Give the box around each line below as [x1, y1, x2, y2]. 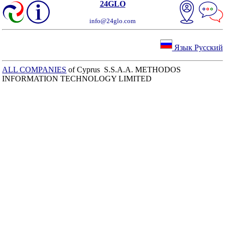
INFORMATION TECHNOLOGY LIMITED [2, 74, 152, 83]
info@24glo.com [89, 17, 136, 25]
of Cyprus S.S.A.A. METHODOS [66, 65, 181, 74]
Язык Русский [172, 43, 223, 52]
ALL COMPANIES [2, 65, 67, 74]
